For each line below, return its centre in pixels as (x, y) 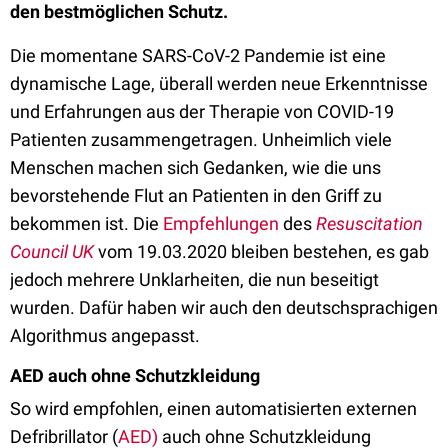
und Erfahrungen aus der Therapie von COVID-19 (202, 111)
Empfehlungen (221, 223)
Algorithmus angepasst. (107, 335)
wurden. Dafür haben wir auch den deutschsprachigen (224, 307)
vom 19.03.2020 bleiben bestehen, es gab (261, 251)
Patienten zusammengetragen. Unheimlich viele (201, 139)
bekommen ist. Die (86, 223)
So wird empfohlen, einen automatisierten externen (213, 408)
